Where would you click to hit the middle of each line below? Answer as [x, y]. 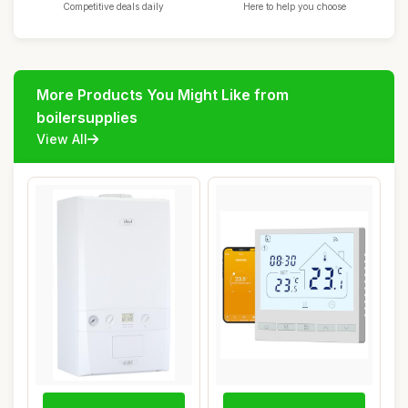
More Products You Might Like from [163, 95]
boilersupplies [87, 117]
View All [62, 139]
